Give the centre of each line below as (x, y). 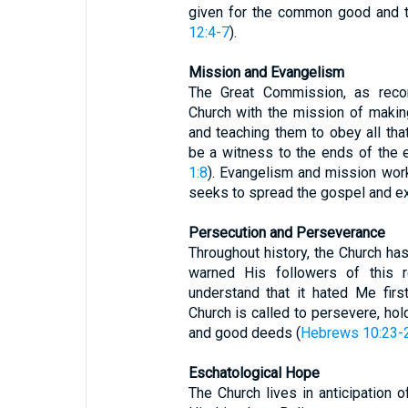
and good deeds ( (244, 333)
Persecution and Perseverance (286, 233)
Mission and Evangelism (266, 72)
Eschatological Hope (254, 373)
